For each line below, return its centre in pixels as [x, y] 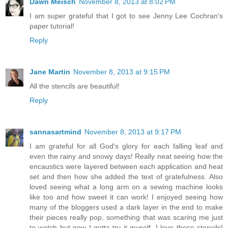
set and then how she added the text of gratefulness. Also [126, 176]
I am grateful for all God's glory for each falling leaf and [126, 146]
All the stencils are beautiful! [75, 86]
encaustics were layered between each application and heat [126, 166]
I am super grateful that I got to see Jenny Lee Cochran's [126, 16]
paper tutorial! [52, 26]
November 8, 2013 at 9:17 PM [133, 132]
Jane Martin [50, 72]
